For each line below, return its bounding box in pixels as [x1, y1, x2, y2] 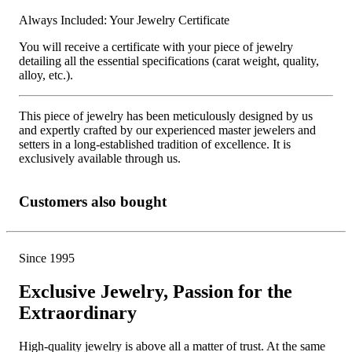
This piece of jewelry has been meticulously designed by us [19, 108, 313, 123]
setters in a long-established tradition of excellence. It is [19, 137, 291, 151]
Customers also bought [19, 192, 167, 210]
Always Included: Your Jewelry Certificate [19, 13, 229, 27]
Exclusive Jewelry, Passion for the [19, 281, 292, 302]
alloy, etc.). [19, 68, 73, 82]
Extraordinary [19, 302, 137, 324]
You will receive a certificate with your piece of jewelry [19, 39, 293, 53]
